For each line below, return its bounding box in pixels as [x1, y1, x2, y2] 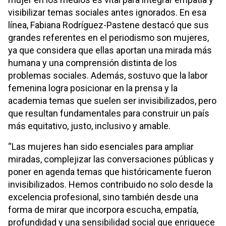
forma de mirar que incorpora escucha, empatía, [8, 204, 198, 215]
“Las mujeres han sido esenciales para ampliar [8, 141, 194, 152]
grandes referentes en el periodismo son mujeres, [8, 32, 209, 43]
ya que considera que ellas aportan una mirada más [8, 44, 212, 55]
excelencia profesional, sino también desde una [8, 191, 198, 202]
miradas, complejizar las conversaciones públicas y [8, 153, 214, 164]
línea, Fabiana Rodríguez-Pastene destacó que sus [8, 19, 209, 30]
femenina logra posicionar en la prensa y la [8, 82, 178, 93]
